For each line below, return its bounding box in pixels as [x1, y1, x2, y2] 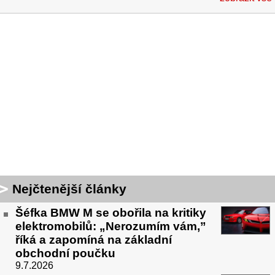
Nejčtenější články [12, 182, 126, 196]
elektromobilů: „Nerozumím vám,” [15, 220, 206, 233]
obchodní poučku [15, 247, 115, 260]
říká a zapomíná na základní [15, 233, 172, 247]
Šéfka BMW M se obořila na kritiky [15, 206, 206, 220]
